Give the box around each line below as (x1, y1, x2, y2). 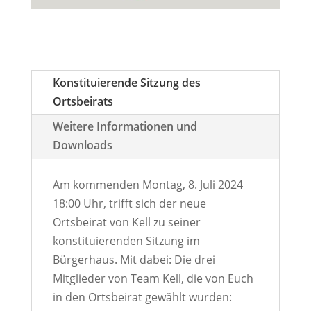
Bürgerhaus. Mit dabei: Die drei (52, 252, 215, 268)
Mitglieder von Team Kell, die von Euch (52, 271, 253, 287)
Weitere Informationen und (52, 119, 197, 135)
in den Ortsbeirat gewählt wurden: (52, 289, 232, 305)
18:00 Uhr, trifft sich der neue (52, 196, 206, 212)
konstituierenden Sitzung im (52, 233, 200, 249)
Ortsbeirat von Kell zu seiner (52, 215, 201, 230)
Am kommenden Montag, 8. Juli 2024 (52, 177, 243, 193)
